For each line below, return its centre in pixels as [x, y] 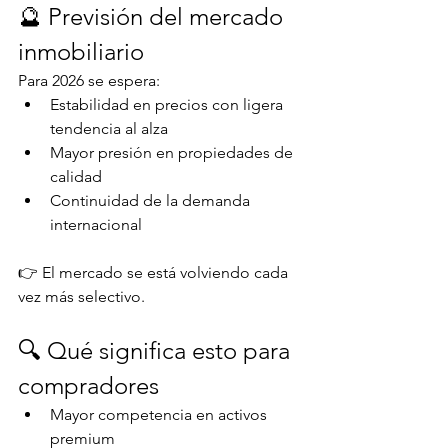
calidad [76, 176]
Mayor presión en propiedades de [173, 152]
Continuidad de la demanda [152, 200]
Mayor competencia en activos [160, 414]
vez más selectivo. [81, 296]
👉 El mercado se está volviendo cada [155, 272]
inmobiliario [81, 51]
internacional [96, 224]
